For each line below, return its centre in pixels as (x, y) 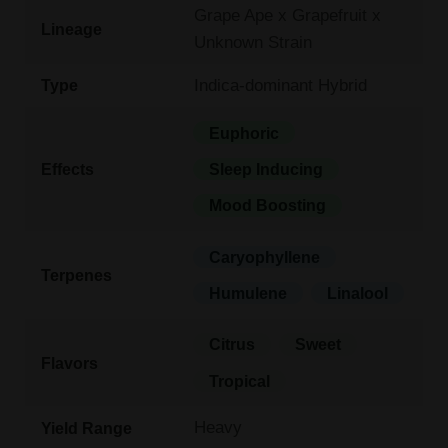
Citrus (232, 344)
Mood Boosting (268, 205)
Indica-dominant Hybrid (281, 84)
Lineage (71, 28)
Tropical (240, 380)
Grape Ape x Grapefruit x (288, 14)
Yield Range (86, 427)
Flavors (69, 362)
